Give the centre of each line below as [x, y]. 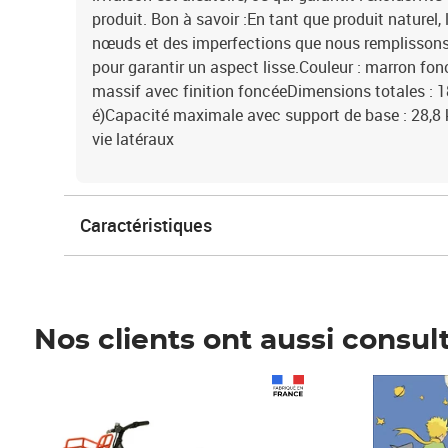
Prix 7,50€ [370, 386]
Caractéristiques [146, 225]
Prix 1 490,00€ [103, 386]
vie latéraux [133, 139]
